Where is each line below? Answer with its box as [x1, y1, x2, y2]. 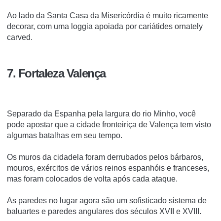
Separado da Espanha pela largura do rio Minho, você [7, 109, 196, 118]
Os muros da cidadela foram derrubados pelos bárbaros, [7, 152, 203, 161]
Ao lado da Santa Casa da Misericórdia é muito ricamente [7, 11, 208, 20]
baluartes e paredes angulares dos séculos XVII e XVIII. [7, 207, 201, 216]
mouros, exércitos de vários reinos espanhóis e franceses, [7, 163, 209, 172]
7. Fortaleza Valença [7, 66, 106, 80]
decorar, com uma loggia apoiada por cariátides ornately [7, 22, 203, 31]
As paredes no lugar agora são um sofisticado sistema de [7, 196, 207, 205]
